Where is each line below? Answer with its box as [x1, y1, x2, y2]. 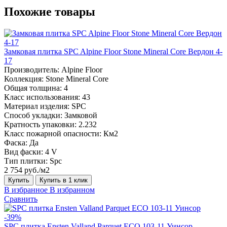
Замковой [64, 110, 97, 120]
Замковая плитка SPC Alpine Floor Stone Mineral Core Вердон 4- [4, 47, 222, 56]
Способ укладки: [4, 110, 62, 120]
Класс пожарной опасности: [4, 129, 101, 138]
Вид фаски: [4, 147, 43, 156]
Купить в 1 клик [40, 176, 88, 184]
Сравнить [4, 194, 37, 203]
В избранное [4, 185, 48, 194]
